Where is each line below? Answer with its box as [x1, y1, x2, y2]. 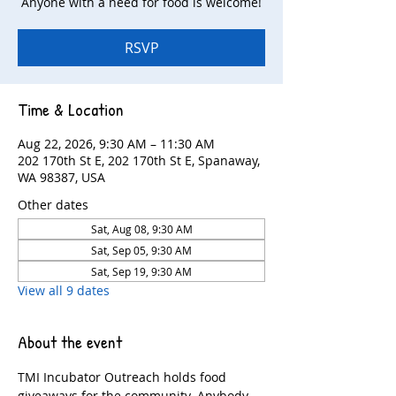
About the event [18, 330, 122, 354]
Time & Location [18, 97, 124, 121]
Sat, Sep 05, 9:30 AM [91, 243, 192, 257]
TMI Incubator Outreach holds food [18, 369, 230, 385]
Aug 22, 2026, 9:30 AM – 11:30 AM [18, 135, 215, 152]
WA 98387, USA [18, 169, 105, 186]
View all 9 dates [18, 282, 110, 299]
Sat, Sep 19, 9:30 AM [91, 264, 192, 278]
